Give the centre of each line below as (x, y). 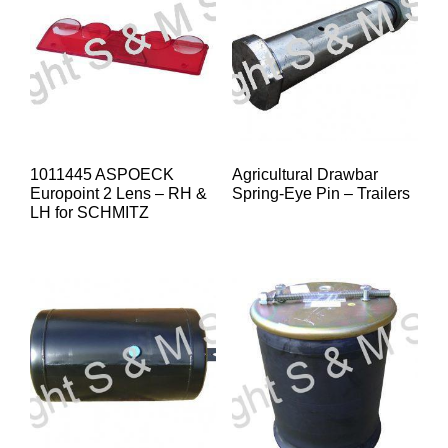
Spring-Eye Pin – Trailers (320, 194)
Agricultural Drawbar (304, 175)
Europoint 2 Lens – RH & (118, 194)
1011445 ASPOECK (102, 175)
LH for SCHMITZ (89, 213)
